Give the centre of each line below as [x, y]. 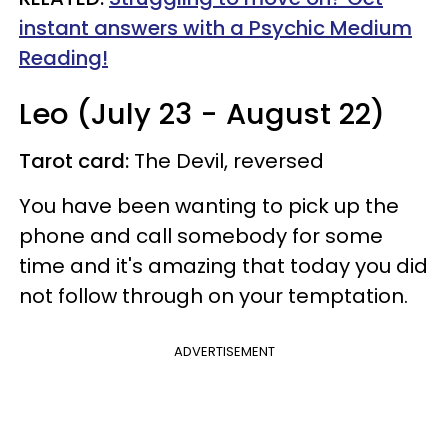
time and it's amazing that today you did [223, 265]
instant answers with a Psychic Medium [215, 27]
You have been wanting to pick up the [209, 205]
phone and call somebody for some [201, 235]
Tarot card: [74, 160]
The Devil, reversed [226, 160]
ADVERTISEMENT [224, 351]
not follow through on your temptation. [216, 295]
